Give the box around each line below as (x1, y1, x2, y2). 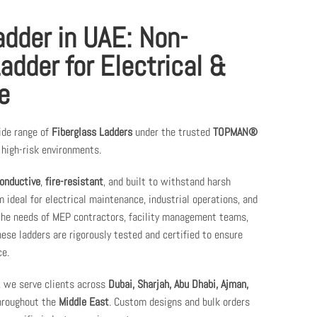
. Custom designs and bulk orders (109, 294, 250, 310)
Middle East (59, 294, 109, 310)
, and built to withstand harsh (103, 174, 231, 190)
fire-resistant (45, 174, 103, 190)
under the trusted (132, 125, 213, 140)
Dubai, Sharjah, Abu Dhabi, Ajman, (108, 277, 248, 292)
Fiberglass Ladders (52, 125, 132, 140)
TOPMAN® (213, 125, 258, 140)
